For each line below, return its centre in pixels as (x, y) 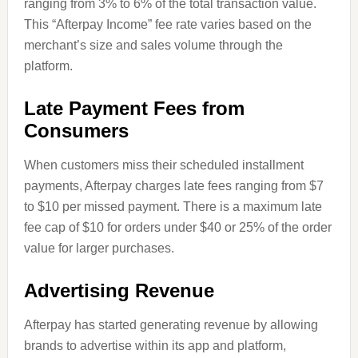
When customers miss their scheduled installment (163, 165)
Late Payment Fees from (134, 109)
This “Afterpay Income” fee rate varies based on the (167, 25)
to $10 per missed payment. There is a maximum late (173, 207)
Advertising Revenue (119, 291)
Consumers (76, 131)
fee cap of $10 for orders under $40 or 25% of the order (177, 228)
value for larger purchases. (99, 249)
